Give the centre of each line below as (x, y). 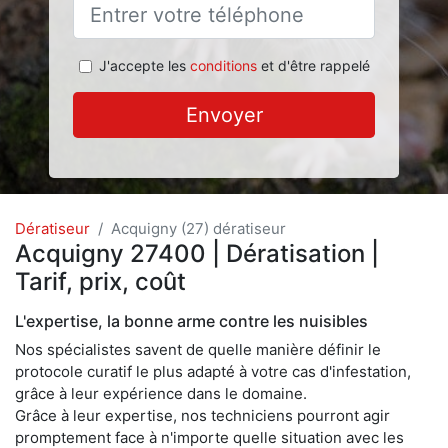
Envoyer (224, 115)
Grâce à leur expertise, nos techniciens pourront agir (202, 415)
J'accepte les (144, 65)
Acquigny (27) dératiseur (198, 228)
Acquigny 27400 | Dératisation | (197, 253)
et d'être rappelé (313, 65)
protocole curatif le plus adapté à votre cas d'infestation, (213, 371)
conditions (223, 65)
